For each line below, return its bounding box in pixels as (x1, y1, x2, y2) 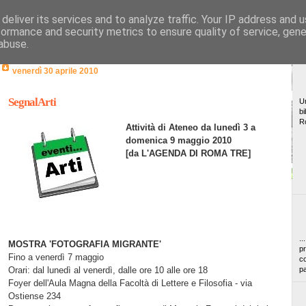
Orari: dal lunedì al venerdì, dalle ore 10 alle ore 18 (8, 264, 208, 275)
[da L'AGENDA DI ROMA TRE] (125, 148, 251, 158)
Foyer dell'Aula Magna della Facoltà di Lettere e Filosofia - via (8, 277, 252, 288)
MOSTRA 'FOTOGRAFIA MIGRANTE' (8, 238, 161, 249)
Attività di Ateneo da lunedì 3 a (125, 122, 255, 133)
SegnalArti (8, 95, 56, 109)
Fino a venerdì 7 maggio (8, 251, 104, 262)
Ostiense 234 (8, 290, 61, 301)
